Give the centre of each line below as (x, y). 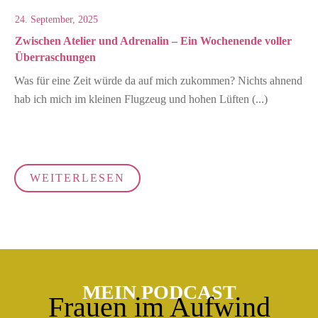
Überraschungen (55, 57)
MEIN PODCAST (159, 292)
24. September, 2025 (56, 20)
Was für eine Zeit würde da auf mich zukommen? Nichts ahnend (158, 81)
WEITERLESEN (77, 178)
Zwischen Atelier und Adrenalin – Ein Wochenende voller (153, 41)
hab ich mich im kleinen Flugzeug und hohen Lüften (133, 99)
